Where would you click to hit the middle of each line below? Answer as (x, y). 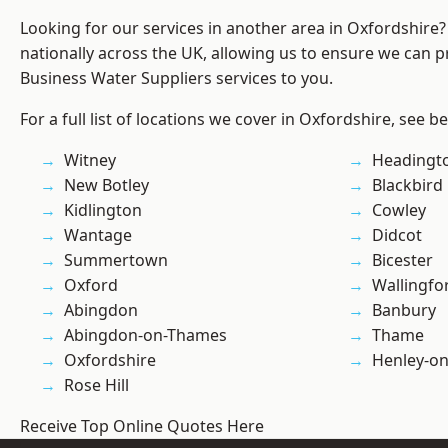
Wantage (98, 235)
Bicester (402, 260)
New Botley (106, 185)
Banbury (404, 310)
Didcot (397, 235)
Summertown (116, 260)
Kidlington (103, 210)
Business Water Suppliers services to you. (176, 78)
